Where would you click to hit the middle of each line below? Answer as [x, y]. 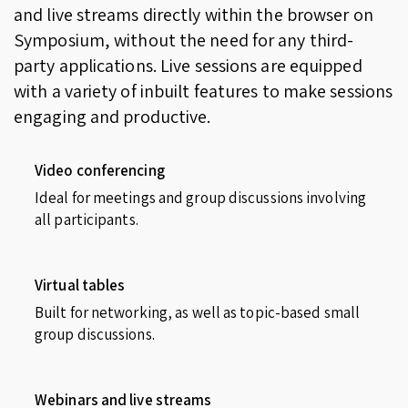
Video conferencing [100, 170]
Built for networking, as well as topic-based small [198, 312]
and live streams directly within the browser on [194, 14]
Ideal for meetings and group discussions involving [201, 197]
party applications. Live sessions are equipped [188, 65]
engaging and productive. [112, 116]
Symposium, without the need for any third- [184, 40]
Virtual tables [80, 285]
